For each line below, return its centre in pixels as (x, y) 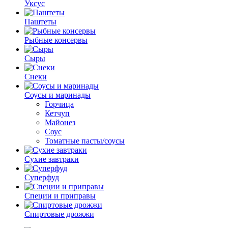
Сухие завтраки (52, 159)
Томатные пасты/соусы (85, 141)
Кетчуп (57, 113)
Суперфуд (42, 177)
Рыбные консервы (56, 40)
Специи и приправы (60, 196)
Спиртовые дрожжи (59, 214)
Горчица (59, 104)
